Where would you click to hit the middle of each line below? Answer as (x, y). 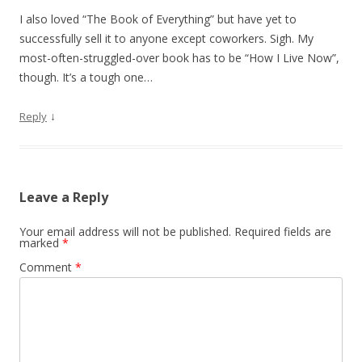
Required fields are (283, 232)
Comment (47, 267)
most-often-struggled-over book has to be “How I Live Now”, (179, 58)
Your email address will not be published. (125, 232)
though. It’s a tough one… (86, 77)
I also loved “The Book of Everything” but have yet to (158, 19)
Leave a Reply (64, 197)
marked (41, 243)
